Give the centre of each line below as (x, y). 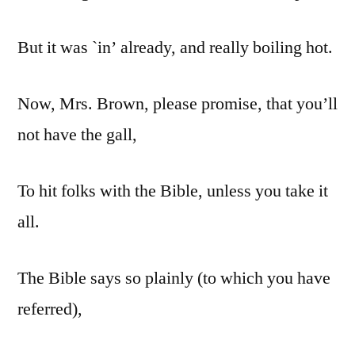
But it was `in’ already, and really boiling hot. (175, 48)
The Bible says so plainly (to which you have (174, 279)
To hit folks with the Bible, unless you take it (173, 191)
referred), (50, 309)
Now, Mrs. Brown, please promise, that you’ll (177, 104)
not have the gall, (77, 135)
